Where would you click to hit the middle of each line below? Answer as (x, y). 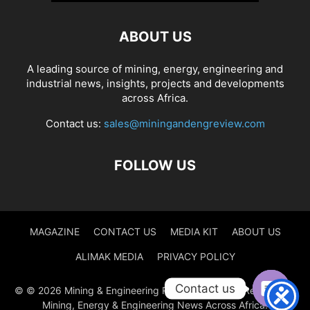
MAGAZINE (54, 232)
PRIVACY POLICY (196, 257)
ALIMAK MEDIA (109, 257)
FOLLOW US (155, 166)
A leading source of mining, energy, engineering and (155, 69)
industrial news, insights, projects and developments (155, 84)
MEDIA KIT (194, 232)
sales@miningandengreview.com (184, 124)
